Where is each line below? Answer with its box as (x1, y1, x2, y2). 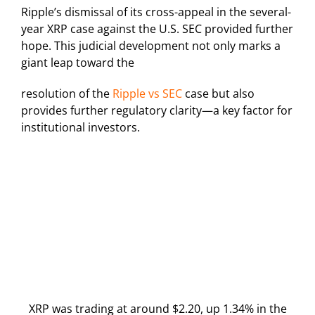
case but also (182, 86, 255, 102)
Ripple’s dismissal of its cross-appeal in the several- (21, 4, 291, 20)
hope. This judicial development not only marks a (21, 38, 281, 54)
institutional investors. (21, 120, 140, 136)
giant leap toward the (21, 55, 134, 71)
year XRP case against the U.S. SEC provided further (21, 21, 293, 37)
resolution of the (21, 86, 112, 102)
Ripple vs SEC (112, 86, 182, 102)
